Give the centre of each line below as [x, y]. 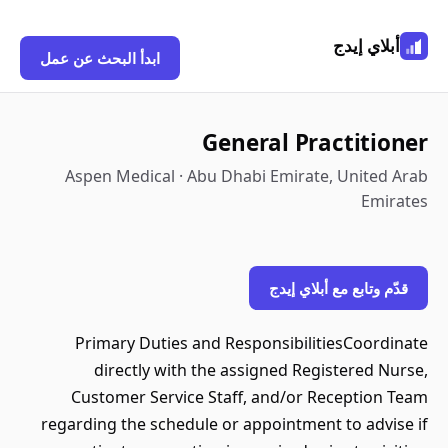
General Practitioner [315, 142]
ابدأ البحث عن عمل [100, 58]
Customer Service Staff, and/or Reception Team [249, 397]
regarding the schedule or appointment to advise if [234, 424]
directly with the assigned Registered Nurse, [261, 370]
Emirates [394, 201]
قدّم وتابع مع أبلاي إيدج [338, 288]
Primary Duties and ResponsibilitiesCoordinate [251, 343]
